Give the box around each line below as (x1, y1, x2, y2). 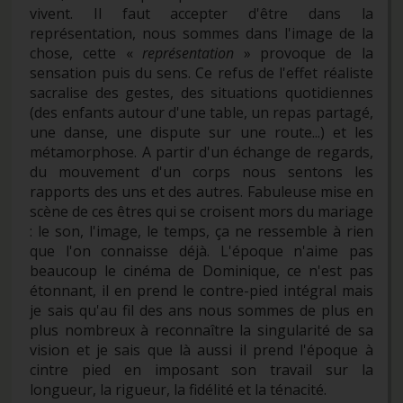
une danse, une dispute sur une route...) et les (30, 121, 373, 142)
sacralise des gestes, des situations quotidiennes (30, 82, 373, 103)
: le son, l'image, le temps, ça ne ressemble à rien (30, 220, 373, 241)
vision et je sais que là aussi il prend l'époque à (30, 339, 373, 360)
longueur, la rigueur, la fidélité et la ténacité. (30, 379, 327, 399)
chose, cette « (30, 42, 143, 63)
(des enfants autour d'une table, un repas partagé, (30, 102, 373, 122)
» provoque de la (234, 42, 373, 63)
